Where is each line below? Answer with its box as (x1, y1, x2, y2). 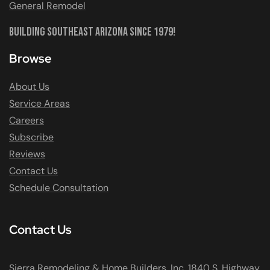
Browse (9, 51, 52, 67)
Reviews (9, 148, 45, 161)
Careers (9, 114, 44, 127)
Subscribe (9, 131, 54, 144)
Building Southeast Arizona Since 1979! (9, 25, 175, 40)
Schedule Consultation (9, 181, 108, 195)
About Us (9, 80, 49, 93)
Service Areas (9, 97, 70, 110)
